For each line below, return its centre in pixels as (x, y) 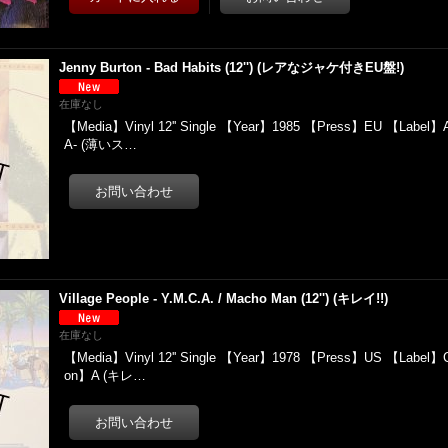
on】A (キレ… (105, 375)
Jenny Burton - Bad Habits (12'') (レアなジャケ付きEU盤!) (232, 67)
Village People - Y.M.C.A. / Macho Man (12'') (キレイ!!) (224, 298)
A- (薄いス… (101, 144)
